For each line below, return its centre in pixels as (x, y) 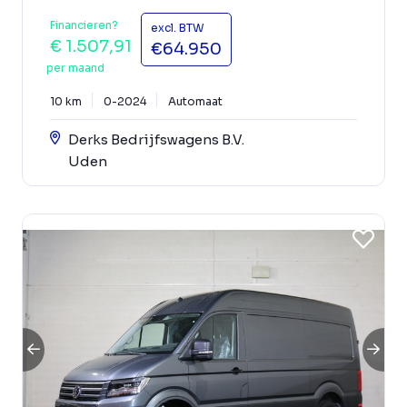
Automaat (195, 102)
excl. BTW (178, 28)
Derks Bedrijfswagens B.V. (156, 140)
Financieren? (84, 25)
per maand (75, 68)
